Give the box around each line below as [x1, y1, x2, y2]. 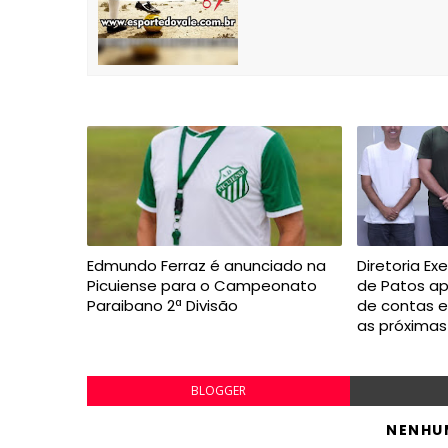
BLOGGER [190, 382, 246, 399]
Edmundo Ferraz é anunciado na [87, 255, 326, 276]
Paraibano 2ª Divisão [87, 295, 238, 316]
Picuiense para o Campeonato [87, 275, 317, 296]
